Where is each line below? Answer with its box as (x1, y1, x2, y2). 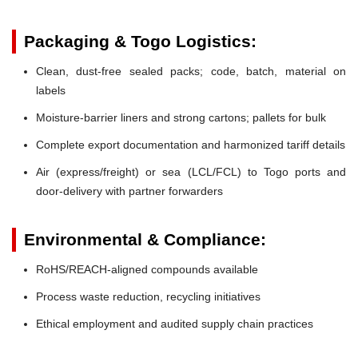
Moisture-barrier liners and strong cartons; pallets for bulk (36, 110, 326, 124)
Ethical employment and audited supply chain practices (36, 316, 313, 330)
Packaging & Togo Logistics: (24, 31, 257, 50)
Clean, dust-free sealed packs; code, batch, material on (36, 64, 346, 78)
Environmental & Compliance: (24, 229, 266, 249)
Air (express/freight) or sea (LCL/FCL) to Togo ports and (36, 165, 346, 178)
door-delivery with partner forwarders (36, 184, 223, 197)
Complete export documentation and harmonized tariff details (36, 137, 345, 151)
